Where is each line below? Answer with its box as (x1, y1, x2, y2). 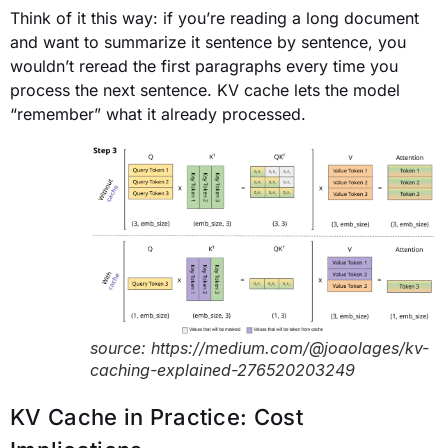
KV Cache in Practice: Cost (10, 404, 303, 431)
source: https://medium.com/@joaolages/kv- (90, 338, 429, 359)
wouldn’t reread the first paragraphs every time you (10, 55, 398, 76)
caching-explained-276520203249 (90, 360, 355, 381)
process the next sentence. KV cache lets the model (10, 79, 400, 100)
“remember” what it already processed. (10, 103, 306, 124)
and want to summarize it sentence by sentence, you (10, 31, 406, 52)
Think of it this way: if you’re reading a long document (10, 7, 419, 28)
